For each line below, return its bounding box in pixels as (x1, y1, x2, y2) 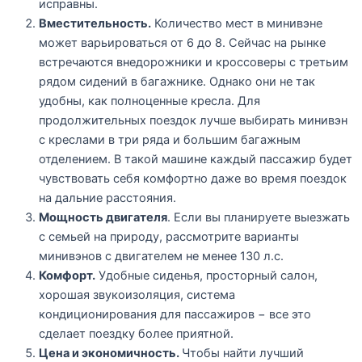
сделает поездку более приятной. (39, 326, 234, 342)
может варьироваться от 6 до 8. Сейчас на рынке (39, 36, 326, 51)
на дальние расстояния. (39, 191, 176, 206)
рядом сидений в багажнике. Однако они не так (39, 74, 315, 90)
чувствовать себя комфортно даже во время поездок (39, 171, 347, 187)
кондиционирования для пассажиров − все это (39, 307, 311, 322)
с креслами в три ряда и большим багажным (39, 133, 301, 148)
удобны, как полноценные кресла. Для (39, 94, 260, 109)
